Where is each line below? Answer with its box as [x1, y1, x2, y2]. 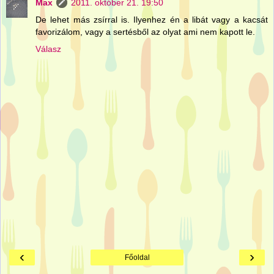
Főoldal [124, 253, 150, 262]
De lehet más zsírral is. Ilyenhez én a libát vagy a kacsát [35, 15, 268, 25]
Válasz [35, 44, 61, 54]
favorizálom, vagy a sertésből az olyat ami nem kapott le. [35, 27, 255, 37]
